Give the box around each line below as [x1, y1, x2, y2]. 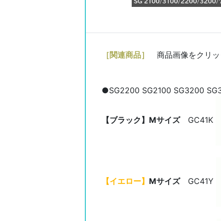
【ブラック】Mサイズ [102, 115, 180, 125]
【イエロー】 [102, 176, 149, 186]
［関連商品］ [102, 50, 149, 60]
